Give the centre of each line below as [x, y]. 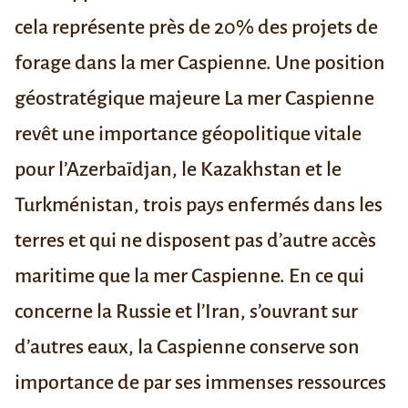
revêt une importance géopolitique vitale [188, 134]
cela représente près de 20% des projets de [196, 28]
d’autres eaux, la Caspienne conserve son [187, 347]
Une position [330, 63]
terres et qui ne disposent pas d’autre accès [195, 241]
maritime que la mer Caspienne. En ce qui [189, 276]
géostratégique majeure [119, 99]
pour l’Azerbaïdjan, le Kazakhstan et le [178, 170]
